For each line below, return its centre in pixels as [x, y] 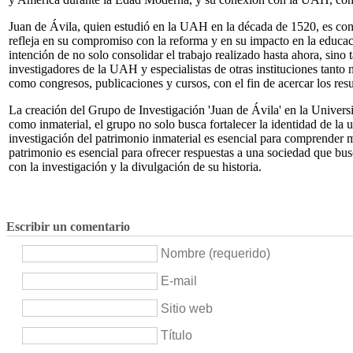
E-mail [179, 281]
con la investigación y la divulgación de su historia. [135, 166]
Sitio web [187, 308]
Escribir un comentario [68, 227]
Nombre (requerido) [216, 254]
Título [176, 336]
